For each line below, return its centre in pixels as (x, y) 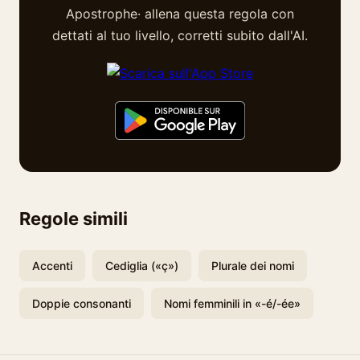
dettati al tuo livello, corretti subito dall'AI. (180, 35)
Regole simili (74, 219)
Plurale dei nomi (253, 266)
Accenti (52, 266)
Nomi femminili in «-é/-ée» (232, 303)
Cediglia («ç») (142, 266)
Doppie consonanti (82, 303)
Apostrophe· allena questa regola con (180, 14)
